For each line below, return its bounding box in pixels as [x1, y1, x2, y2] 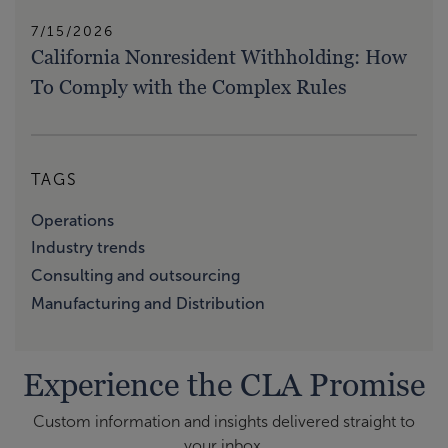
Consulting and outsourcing [31, 267, 240, 285]
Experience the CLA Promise [23, 364, 425, 403]
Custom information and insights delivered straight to [33, 412, 415, 430]
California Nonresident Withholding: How [31, 44, 407, 69]
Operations [31, 211, 114, 229]
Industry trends [31, 239, 145, 257]
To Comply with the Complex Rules [31, 74, 347, 99]
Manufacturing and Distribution [31, 294, 265, 312]
